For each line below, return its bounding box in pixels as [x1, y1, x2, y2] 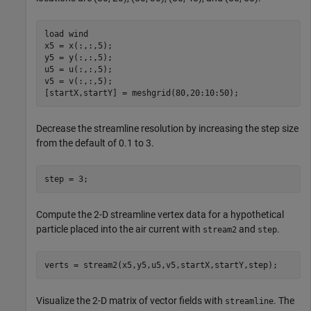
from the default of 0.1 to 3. [36, 137, 154, 149]
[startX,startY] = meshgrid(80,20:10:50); [44, 87, 239, 98]
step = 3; [44, 174, 88, 184]
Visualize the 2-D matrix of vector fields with [36, 295, 225, 307]
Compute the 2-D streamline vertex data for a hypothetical [36, 209, 284, 221]
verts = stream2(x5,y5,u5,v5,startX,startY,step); [44, 260, 278, 270]
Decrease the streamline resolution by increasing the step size [36, 123, 299, 135]
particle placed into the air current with [36, 224, 203, 235]
